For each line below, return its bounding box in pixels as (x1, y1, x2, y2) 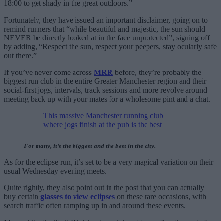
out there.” (4, 51, 37, 60)
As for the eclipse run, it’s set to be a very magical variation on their (4, 158, 213, 167)
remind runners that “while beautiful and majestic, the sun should (4, 25, 205, 34)
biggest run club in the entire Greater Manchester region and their (4, 77, 206, 86)
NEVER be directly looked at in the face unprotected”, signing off (4, 34, 210, 42)
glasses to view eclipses (40, 192, 115, 201)
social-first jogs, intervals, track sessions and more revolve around (4, 86, 207, 95)
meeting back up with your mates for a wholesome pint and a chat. (4, 95, 210, 104)
